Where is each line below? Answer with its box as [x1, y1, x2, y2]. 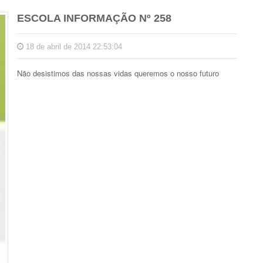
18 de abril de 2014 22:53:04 [23, 42, 122, 52]
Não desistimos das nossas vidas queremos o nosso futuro [17, 68, 219, 79]
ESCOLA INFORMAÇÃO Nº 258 [17, 12, 171, 25]
